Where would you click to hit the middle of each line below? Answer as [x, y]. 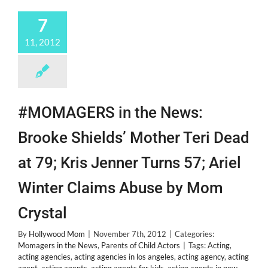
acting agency [201, 257]
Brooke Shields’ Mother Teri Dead [134, 138]
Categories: [194, 234]
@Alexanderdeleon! [131, 25]
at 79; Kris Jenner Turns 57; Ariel [130, 163]
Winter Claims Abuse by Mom [121, 188]
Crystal [42, 213]
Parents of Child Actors [141, 245]
